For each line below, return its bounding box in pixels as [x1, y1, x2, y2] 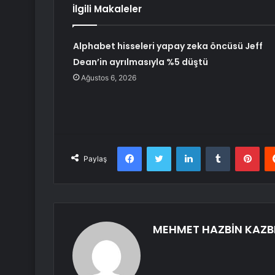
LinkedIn [200, 141, 232, 152]
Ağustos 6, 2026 [80, 73, 136, 83]
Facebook [141, 141, 179, 152]
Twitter [171, 141, 198, 152]
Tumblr [230, 141, 255, 152]
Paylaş [83, 154, 107, 164]
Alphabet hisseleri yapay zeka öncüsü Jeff [72, 40, 263, 53]
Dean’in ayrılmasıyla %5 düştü [72, 56, 208, 69]
